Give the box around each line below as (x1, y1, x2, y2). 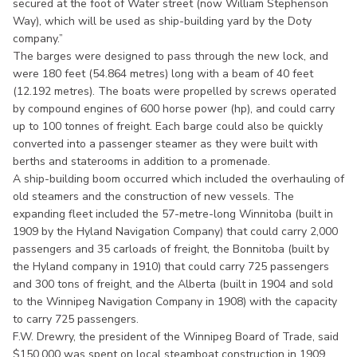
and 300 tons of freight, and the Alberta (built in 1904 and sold (13, 276, 333, 292)
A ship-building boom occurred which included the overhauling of (13, 171, 344, 186)
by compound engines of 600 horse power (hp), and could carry (13, 100, 335, 116)
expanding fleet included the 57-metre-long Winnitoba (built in (13, 206, 333, 222)
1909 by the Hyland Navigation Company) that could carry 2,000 (13, 223, 338, 239)
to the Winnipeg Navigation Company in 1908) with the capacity (13, 293, 337, 309)
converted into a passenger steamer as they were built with (13, 135, 318, 151)
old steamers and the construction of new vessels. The (13, 188, 294, 204)
